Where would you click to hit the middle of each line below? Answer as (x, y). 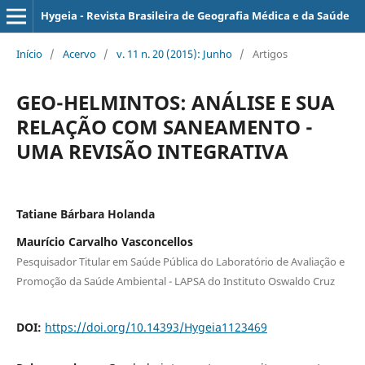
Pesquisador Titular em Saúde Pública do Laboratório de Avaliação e (180, 261)
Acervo (79, 53)
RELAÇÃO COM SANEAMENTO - (164, 126)
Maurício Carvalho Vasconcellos (104, 241)
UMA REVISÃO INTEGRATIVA (152, 151)
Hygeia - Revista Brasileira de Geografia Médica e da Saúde (195, 15)
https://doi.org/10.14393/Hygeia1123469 (156, 327)
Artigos (270, 53)
